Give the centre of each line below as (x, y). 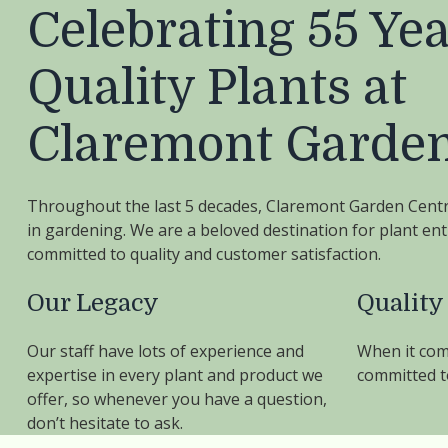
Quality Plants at (217, 88)
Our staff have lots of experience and (165, 351)
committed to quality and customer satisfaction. (204, 254)
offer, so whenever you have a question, (177, 399)
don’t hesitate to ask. (105, 423)
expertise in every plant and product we (175, 375)
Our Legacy (93, 303)
